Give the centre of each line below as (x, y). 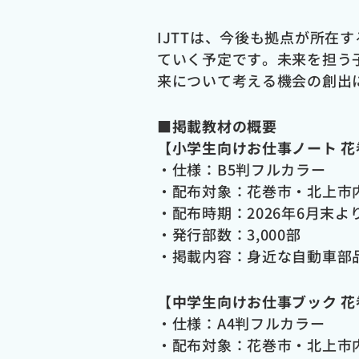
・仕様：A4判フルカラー (241, 323)
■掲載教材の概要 (217, 126)
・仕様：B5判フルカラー (242, 169)
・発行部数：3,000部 (229, 234)
